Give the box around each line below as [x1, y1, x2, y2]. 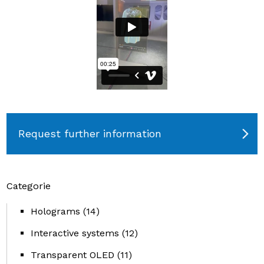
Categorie [6, 180, 51, 192]
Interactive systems [31, 227, 120, 239]
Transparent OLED [31, 249, 115, 260]
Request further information [18, 127, 162, 140]
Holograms [31, 205, 81, 217]
